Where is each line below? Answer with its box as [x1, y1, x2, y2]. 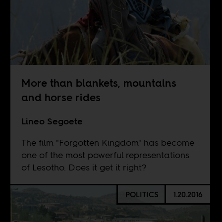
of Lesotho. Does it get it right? [21, 161, 147, 173]
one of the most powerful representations [21, 148, 189, 161]
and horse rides [21, 90, 101, 105]
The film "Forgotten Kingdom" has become [21, 136, 194, 149]
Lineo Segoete [21, 114, 83, 127]
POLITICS [125, 189, 159, 200]
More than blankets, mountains [21, 75, 176, 90]
